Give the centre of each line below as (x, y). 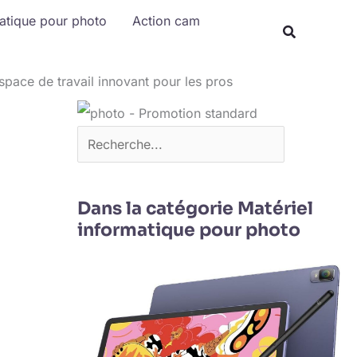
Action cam (166, 20)
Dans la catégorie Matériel (195, 209)
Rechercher (110, 12)
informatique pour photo (188, 230)
